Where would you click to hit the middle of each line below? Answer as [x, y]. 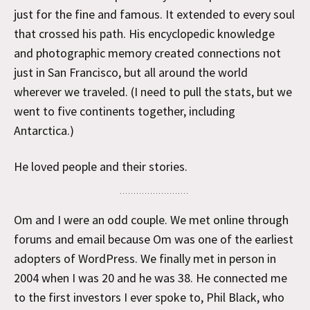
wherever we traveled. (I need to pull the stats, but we [153, 92]
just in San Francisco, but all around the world [131, 72]
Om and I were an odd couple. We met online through [151, 220]
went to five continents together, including [125, 111]
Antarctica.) [44, 130]
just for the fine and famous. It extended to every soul [154, 14]
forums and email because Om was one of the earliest [154, 239]
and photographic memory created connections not [147, 53]
